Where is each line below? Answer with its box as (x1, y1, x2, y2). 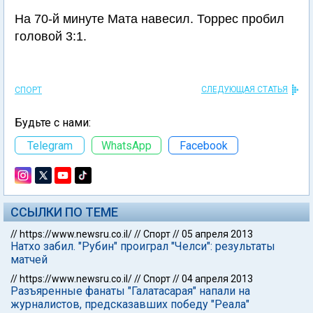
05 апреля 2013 (182, 228, 253, 240)
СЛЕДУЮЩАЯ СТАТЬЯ (201, 85, 288, 94)
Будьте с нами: (15, 116, 91, 129)
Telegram (27, 138, 73, 152)
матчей (10, 253, 48, 266)
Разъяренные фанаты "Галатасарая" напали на (10, 284, 250, 298)
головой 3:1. (15, 29, 87, 43)
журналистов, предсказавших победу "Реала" (10, 298, 249, 311)
